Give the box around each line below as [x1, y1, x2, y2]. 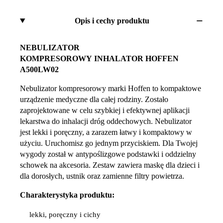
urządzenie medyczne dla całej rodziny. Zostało [20, 95, 168, 104]
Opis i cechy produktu [75, 16, 150, 25]
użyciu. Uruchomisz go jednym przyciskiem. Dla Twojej [20, 138, 198, 147]
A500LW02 [20, 65, 59, 74]
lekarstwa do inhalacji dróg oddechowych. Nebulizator [20, 116, 192, 125]
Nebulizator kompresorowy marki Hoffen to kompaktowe [20, 84, 201, 93]
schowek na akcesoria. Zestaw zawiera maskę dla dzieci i [20, 160, 200, 169]
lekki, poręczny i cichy [29, 210, 101, 219]
